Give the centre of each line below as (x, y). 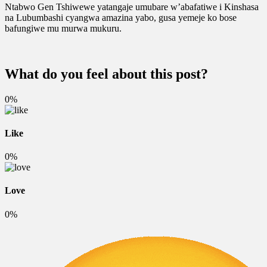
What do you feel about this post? (106, 74)
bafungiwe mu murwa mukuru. (63, 28)
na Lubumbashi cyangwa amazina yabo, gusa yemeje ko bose (121, 17)
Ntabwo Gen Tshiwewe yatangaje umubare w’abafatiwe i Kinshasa (132, 7)
